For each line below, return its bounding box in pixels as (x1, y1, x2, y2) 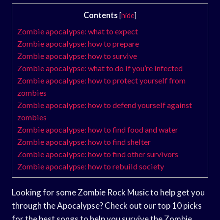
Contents (83, 10, 118, 20)
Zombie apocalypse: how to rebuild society (17, 161, 164, 171)
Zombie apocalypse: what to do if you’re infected (17, 63, 183, 73)
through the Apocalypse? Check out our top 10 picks (12, 200, 202, 211)
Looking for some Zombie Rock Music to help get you (12, 187, 205, 197)
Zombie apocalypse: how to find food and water (17, 124, 178, 134)
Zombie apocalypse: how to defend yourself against (17, 100, 192, 110)
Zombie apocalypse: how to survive (17, 51, 137, 60)
